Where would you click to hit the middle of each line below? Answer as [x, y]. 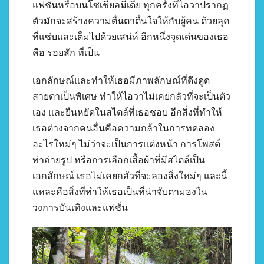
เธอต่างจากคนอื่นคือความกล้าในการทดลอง [123, 128]
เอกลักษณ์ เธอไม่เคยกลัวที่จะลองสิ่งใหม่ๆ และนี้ [130, 176]
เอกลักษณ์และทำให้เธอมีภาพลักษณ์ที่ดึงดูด [121, 80]
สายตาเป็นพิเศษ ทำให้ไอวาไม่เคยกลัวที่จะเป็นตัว [131, 96]
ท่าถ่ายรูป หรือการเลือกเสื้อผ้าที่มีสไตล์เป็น [119, 160]
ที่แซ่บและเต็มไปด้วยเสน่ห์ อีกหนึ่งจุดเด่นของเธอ [131, 37]
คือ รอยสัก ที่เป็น [66, 52]
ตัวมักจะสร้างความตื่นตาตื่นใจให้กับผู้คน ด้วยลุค [131, 21]
